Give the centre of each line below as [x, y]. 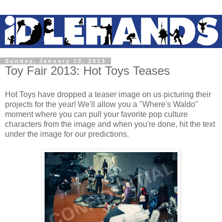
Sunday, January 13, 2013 [55, 61]
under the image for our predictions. [67, 134]
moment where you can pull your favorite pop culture [96, 114]
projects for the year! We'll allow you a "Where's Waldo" [102, 104]
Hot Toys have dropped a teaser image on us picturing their [108, 94]
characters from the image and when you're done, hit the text [110, 124]
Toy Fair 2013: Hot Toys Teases [87, 71]
